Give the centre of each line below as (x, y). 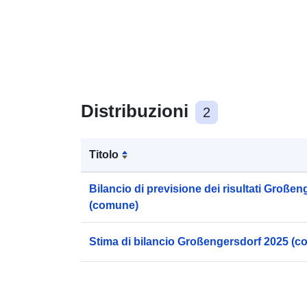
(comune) (114, 205)
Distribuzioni (137, 111)
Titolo (104, 154)
